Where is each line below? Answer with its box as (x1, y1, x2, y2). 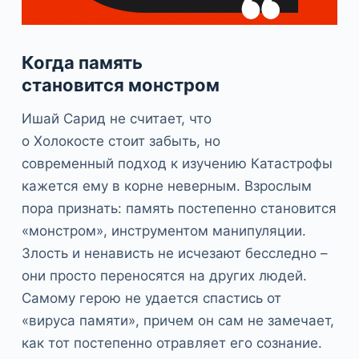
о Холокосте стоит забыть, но (21, 132, 220, 149)
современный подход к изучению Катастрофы (21, 155, 337, 171)
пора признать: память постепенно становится (21, 200, 337, 216)
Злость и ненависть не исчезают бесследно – (21, 244, 328, 261)
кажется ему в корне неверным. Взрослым (21, 177, 312, 194)
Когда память (21, 51, 143, 73)
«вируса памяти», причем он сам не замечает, (21, 312, 334, 329)
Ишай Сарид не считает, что (21, 110, 212, 127)
